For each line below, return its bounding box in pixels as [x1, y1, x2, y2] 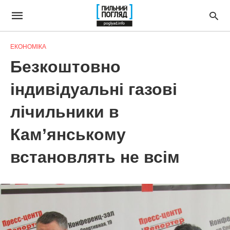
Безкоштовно [10, 57, 121, 76]
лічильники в [10, 103, 119, 121]
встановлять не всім [10, 148, 180, 166]
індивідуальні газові [10, 80, 177, 99]
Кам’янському [10, 125, 126, 144]
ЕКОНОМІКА [10, 43, 46, 50]
